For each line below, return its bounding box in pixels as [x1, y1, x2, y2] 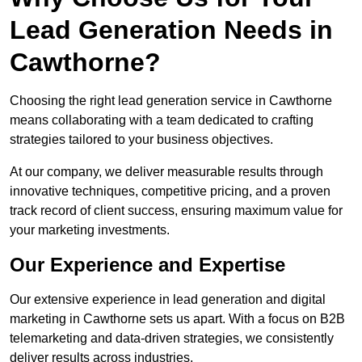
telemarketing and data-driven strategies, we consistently [10, 331, 334, 346]
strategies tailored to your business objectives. [10, 133, 273, 147]
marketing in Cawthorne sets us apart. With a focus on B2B [10, 312, 345, 326]
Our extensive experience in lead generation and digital [10, 293, 326, 307]
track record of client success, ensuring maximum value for [10, 204, 343, 218]
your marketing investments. [10, 223, 170, 238]
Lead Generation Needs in [10, 15, 333, 45]
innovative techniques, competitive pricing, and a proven [10, 184, 330, 199]
